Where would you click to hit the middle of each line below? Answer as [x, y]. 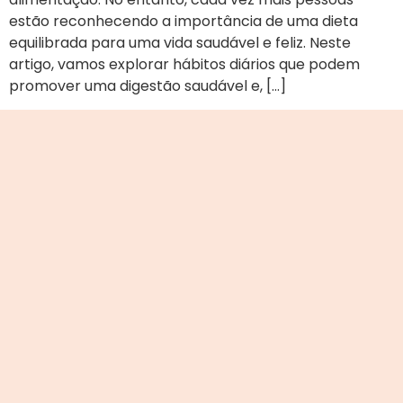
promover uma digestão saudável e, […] [148, 85]
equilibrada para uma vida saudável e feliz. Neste [180, 42]
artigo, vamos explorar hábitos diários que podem [184, 64]
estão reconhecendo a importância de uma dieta [184, 21]
